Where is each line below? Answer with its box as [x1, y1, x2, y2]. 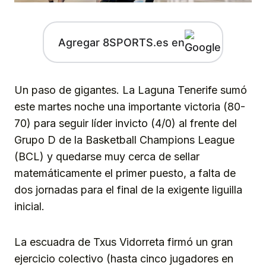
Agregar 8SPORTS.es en [58, 36, 185, 49]
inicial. [14, 200, 45, 213]
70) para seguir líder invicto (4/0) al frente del [14, 117, 237, 130]
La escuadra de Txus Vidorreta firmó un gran [14, 236, 233, 249]
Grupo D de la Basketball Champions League [14, 134, 235, 147]
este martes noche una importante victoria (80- [14, 100, 245, 113]
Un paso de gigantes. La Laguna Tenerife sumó [14, 84, 247, 97]
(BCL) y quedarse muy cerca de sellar [14, 150, 199, 163]
